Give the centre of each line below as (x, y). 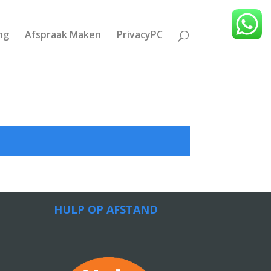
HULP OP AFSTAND (106, 209)
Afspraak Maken (63, 34)
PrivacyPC (140, 34)
